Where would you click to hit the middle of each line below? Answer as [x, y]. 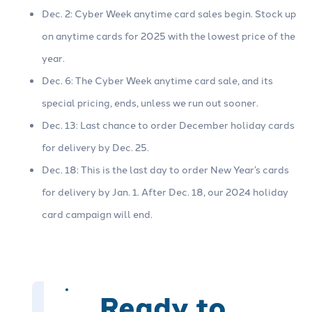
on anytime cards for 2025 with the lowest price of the [169, 36]
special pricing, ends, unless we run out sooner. [150, 103]
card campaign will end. [97, 214]
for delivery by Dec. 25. [95, 147]
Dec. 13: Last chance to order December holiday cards [168, 125]
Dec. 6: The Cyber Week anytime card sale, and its [157, 80]
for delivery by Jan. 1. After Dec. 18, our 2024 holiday [165, 192]
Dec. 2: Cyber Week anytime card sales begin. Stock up [169, 14]
